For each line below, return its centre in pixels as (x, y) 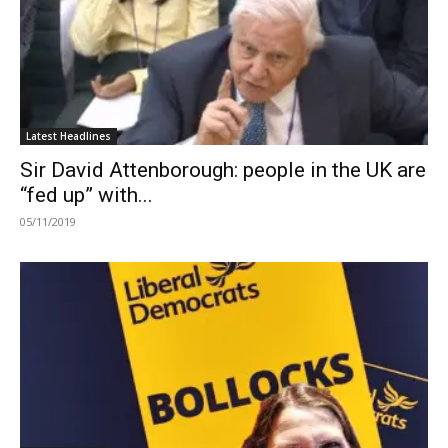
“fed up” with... (86, 195)
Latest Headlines (68, 136)
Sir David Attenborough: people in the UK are (223, 170)
